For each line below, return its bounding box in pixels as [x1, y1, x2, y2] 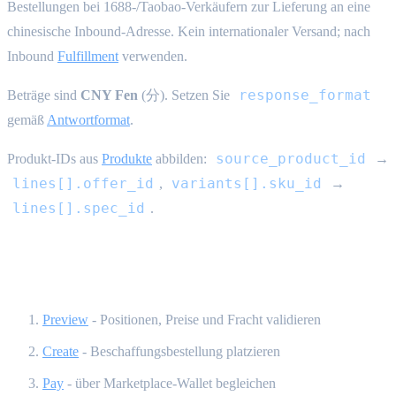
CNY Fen [80, 87, 138, 103]
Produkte [102, 150, 152, 166]
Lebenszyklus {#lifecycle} [7, 263, 236, 286]
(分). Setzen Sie [138, 87, 233, 103]
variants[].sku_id [171, 174, 322, 192]
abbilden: [152, 150, 210, 166]
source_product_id [216, 149, 366, 167]
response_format [239, 86, 371, 103]
